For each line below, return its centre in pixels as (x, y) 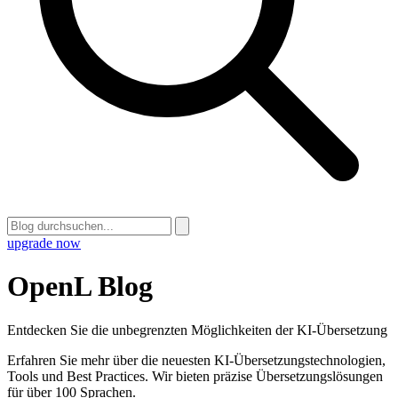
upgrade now (44, 243)
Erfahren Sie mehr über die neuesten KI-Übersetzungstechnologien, (196, 360)
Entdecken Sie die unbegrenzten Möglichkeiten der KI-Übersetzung (197, 330)
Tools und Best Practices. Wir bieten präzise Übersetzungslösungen (195, 376)
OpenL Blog (80, 287)
